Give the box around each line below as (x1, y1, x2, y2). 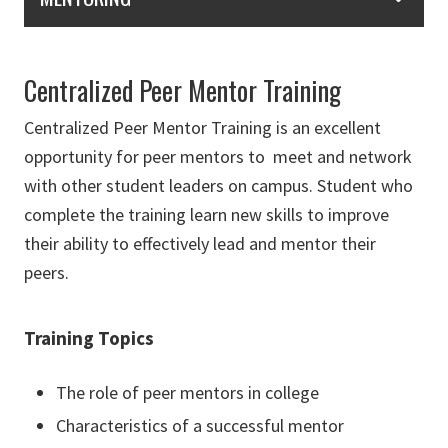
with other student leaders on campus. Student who (24, 174, 413, 198)
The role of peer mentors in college (56, 381, 323, 405)
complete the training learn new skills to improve (24, 203, 389, 227)
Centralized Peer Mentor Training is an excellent (24, 116, 381, 140)
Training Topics (24, 326, 154, 351)
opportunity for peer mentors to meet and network (24, 145, 412, 169)
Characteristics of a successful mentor (56, 414, 344, 438)
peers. (24, 261, 73, 285)
